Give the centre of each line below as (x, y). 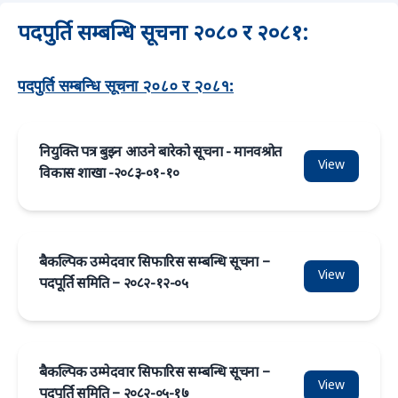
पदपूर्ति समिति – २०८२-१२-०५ (114, 285)
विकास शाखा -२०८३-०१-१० (109, 175)
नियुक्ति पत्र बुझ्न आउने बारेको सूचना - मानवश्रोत (160, 153)
